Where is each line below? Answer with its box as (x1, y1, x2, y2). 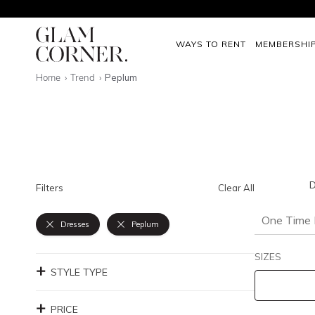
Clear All (217, 182, 255, 193)
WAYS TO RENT (176, 38, 246, 49)
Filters (36, 181, 63, 194)
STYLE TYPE (51, 266, 108, 278)
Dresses (60, 219, 89, 229)
